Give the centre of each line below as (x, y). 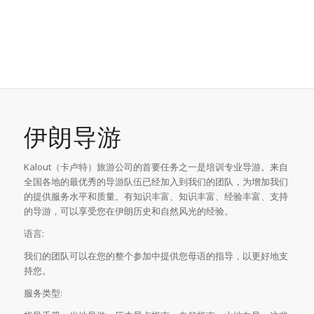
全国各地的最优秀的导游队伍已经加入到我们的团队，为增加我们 (156, 182)
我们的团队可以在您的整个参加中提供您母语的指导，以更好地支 (156, 256)
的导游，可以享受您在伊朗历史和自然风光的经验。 (128, 211)
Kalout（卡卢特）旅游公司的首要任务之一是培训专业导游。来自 (156, 167)
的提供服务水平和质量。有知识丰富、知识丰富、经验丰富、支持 (156, 196)
